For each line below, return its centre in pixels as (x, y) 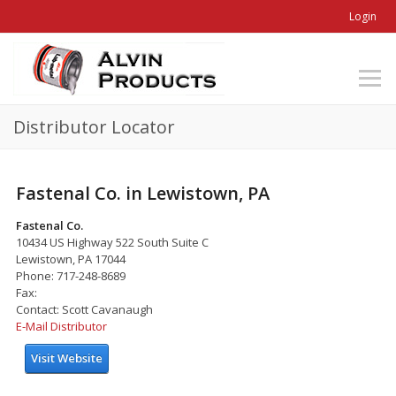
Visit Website (67, 358)
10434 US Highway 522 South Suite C (112, 242)
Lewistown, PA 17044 (71, 259)
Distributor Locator (94, 127)
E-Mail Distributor (61, 326)
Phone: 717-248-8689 (71, 275)
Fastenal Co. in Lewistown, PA (143, 193)
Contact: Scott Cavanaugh (84, 309)
